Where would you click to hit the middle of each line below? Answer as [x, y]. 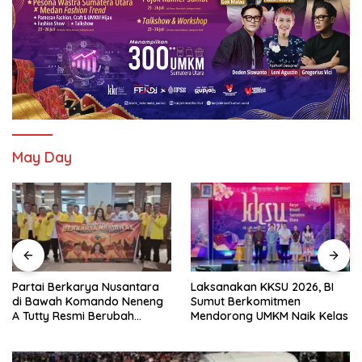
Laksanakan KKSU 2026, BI [262, 287]
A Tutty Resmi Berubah [73, 316]
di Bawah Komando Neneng [88, 302]
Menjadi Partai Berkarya [78, 331]
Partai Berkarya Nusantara [86, 287]
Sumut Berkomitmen [246, 302]
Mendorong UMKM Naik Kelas [269, 316]
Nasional [36, 345]
